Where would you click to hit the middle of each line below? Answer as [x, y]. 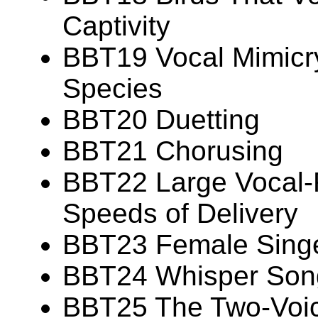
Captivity [116, 26]
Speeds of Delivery [180, 214]
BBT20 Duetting [161, 120]
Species [113, 89]
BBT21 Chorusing [173, 151]
